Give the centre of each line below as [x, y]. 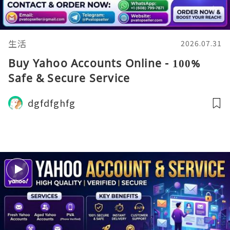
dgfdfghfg [52, 103]
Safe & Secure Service [69, 78]
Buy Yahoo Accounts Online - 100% [104, 63]
